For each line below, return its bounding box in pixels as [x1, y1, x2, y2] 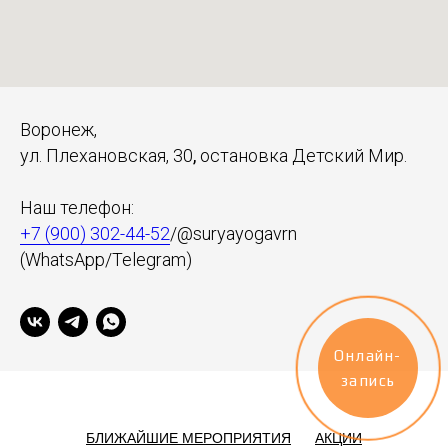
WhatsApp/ [25, 249, 112, 271]
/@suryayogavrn [170, 223, 297, 245]
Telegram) [112, 249, 192, 271]
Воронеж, [20, 119, 97, 141]
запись [340, 372, 396, 389]
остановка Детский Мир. [196, 145, 407, 167]
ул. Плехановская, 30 [20, 145, 193, 167]
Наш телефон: [20, 197, 134, 219]
